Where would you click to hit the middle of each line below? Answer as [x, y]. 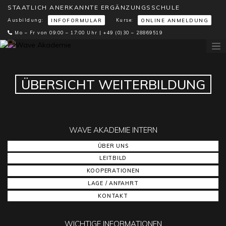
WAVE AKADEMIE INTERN [113, 130]
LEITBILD [113, 158]
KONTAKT [113, 195]
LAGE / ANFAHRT [113, 183]
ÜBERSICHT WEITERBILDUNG [113, 84]
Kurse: [125, 20]
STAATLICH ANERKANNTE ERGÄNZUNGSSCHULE [94, 7]
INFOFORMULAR [76, 20]
